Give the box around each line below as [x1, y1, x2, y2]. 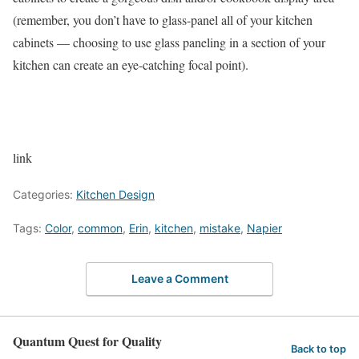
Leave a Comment [131, 271, 228, 285]
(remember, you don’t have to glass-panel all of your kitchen [13, 11, 313, 28]
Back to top [291, 343, 346, 356]
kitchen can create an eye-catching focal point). [13, 56, 248, 73]
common [78, 221, 123, 235]
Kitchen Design [76, 188, 155, 201]
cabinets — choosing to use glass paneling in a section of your [13, 34, 325, 50]
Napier [247, 221, 282, 235]
